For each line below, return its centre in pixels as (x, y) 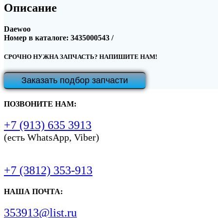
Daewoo (17, 29)
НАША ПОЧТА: (33, 192)
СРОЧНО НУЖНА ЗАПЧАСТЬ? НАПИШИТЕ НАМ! (81, 57)
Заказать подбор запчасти (75, 81)
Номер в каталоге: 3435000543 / (59, 38)
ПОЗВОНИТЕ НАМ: (40, 104)
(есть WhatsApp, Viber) (52, 137)
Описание (30, 8)
